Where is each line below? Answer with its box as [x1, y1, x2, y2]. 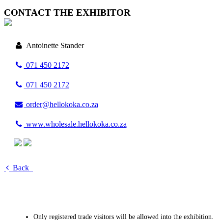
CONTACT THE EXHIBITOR [4, 7, 131, 18]
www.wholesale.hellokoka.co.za [24, 120, 127, 129]
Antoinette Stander [24, 41, 84, 50]
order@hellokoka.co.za [24, 100, 98, 109]
